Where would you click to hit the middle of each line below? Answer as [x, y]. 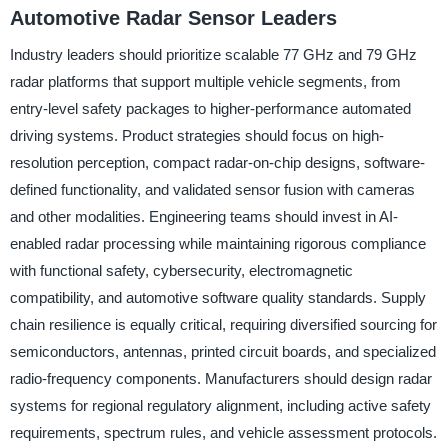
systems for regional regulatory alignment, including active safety [220, 405]
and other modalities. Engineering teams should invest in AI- [203, 216]
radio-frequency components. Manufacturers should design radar [220, 378]
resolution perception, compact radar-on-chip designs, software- [217, 162]
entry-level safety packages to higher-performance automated [210, 108]
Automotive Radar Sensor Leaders [173, 18]
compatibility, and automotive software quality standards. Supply [217, 297]
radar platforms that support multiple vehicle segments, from [205, 81]
